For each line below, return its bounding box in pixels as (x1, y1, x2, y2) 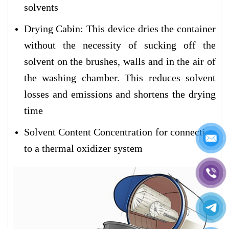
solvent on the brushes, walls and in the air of (24, 56, 216, 67)
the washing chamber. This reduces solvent (24, 72, 216, 83)
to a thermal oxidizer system (24, 142, 143, 154)
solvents (24, 2, 58, 13)
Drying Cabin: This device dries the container (24, 23, 216, 34)
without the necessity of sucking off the (24, 39, 216, 51)
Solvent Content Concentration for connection (24, 126, 216, 138)
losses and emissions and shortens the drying (24, 88, 216, 100)
